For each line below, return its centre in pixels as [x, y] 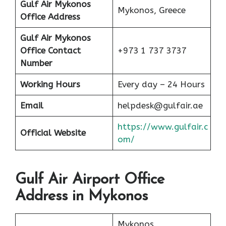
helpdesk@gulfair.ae [160, 105]
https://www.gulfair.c [162, 126]
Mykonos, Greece [151, 10]
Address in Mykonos [81, 197]
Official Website [53, 132]
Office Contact [50, 50]
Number [36, 63]
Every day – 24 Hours [161, 84]
